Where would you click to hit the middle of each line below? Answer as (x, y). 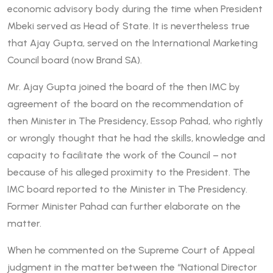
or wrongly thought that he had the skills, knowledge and (136, 138)
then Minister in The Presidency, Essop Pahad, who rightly (135, 121)
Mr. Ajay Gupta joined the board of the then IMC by (124, 87)
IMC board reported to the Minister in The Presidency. (127, 190)
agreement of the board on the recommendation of (126, 104)
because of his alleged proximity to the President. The (129, 172)
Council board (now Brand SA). (75, 60)
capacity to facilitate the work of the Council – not (122, 155)
